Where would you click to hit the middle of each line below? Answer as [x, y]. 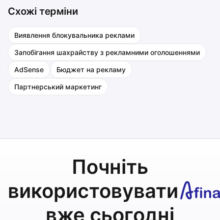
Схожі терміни [43, 11]
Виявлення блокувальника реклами [74, 35]
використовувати [93, 191]
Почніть [110, 167]
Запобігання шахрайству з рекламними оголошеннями [107, 52]
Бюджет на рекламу [91, 69]
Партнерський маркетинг [58, 87]
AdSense [29, 69]
